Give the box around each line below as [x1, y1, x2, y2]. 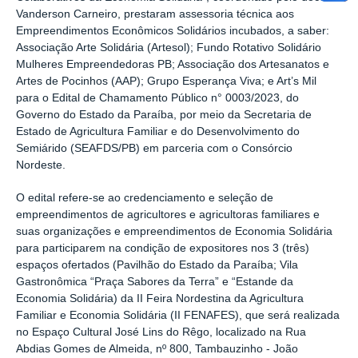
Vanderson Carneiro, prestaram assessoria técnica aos [16, 7, 294, 20]
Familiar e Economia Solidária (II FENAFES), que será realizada [16, 309, 340, 322]
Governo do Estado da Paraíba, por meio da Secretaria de [16, 108, 312, 121]
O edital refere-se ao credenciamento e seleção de [16, 192, 273, 205]
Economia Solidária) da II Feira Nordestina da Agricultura [16, 292, 304, 305]
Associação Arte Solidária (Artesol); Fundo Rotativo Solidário [16, 41, 321, 54]
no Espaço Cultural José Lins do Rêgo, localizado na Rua [16, 326, 306, 339]
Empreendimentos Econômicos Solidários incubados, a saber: [16, 24, 329, 37]
